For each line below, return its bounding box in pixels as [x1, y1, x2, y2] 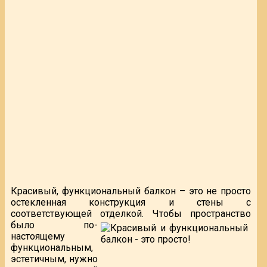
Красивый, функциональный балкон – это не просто [11, 185, 252, 197]
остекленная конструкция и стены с [11, 196, 252, 208]
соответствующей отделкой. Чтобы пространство [11, 207, 252, 219]
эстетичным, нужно [11, 253, 98, 265]
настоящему [11, 230, 65, 242]
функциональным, [11, 241, 93, 253]
